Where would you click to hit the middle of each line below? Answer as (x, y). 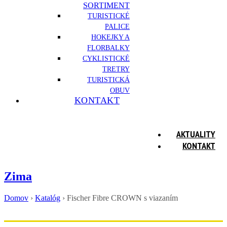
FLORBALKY (108, 48)
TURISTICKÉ (109, 16)
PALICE (117, 27)
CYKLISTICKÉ (106, 59)
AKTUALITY (196, 134)
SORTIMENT (106, 5)
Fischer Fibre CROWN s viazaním (122, 198)
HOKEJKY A (110, 37)
